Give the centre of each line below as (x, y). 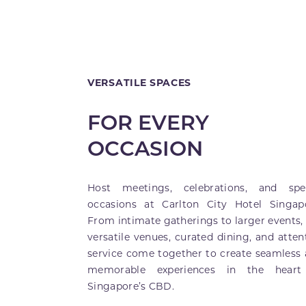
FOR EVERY (148, 121)
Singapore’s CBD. (131, 286)
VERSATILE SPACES (140, 82)
